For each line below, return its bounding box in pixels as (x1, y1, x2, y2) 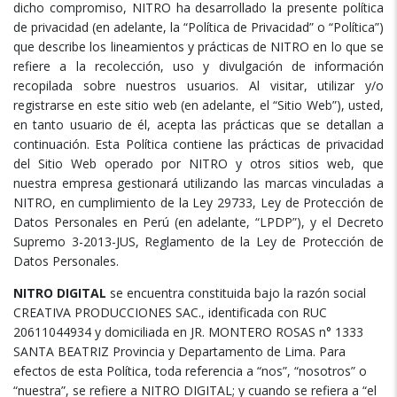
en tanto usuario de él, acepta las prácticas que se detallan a (13, 116, 384, 134)
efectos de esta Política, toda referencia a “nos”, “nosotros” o (13, 362, 367, 380)
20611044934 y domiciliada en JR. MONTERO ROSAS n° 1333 (13, 323, 363, 341)
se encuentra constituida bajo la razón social (106, 284, 366, 302)
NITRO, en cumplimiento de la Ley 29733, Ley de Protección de (13, 194, 384, 212)
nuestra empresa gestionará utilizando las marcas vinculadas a (13, 175, 384, 192)
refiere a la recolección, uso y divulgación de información (13, 58, 384, 75)
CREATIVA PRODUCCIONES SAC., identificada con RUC (13, 304, 327, 322)
